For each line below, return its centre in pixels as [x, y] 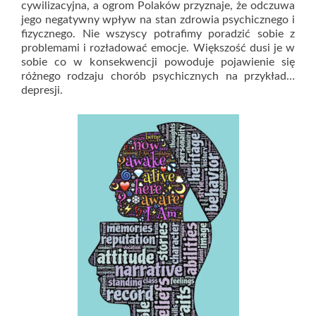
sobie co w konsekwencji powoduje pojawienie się [158, 62]
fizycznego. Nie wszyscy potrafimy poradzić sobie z [158, 34]
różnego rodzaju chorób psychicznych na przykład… [158, 76]
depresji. [42, 90]
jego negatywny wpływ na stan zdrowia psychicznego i [158, 20]
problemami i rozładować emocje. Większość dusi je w [158, 48]
